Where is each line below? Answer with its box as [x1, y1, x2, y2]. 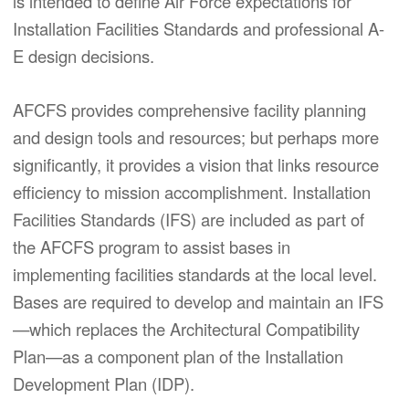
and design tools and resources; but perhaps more [13, 124, 379, 149]
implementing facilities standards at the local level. [13, 261, 377, 286]
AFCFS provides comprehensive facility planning [13, 97, 366, 121]
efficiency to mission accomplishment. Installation [13, 179, 371, 204]
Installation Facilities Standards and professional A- [13, 16, 384, 41]
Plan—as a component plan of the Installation [13, 343, 343, 368]
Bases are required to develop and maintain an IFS [13, 288, 383, 313]
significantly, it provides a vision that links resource [13, 152, 379, 176]
